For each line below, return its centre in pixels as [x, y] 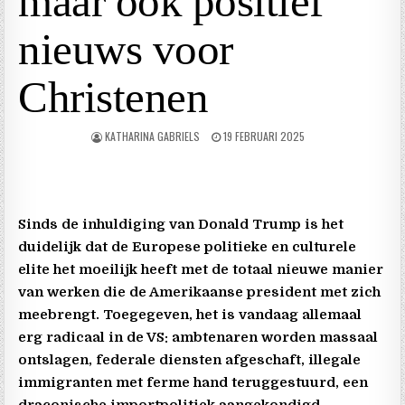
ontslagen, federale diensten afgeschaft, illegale [190, 359]
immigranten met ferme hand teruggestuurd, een [193, 382]
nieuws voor [126, 49]
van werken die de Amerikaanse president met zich [200, 292]
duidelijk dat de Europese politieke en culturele [188, 246]
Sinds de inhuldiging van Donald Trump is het [181, 224]
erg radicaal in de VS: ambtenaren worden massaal [198, 337]
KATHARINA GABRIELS [152, 136]
